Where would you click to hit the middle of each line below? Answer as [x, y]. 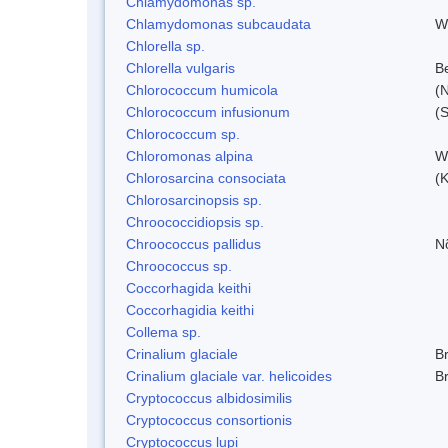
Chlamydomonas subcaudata [218, 23]
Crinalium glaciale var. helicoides [229, 375]
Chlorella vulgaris [180, 67]
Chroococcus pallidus [193, 243]
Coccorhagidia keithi [190, 309]
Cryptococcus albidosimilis [209, 397]
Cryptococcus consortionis [209, 419]
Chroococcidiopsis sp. [195, 221]
